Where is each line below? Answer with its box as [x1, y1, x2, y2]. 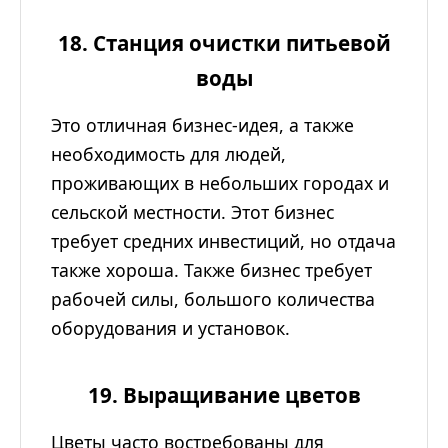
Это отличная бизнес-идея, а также [51, 113, 354, 138]
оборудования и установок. [51, 316, 290, 341]
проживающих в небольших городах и [51, 171, 389, 196]
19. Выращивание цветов [87, 381, 361, 410]
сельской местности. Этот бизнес [51, 200, 334, 225]
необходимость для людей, [51, 142, 286, 167]
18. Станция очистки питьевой [57, 29, 391, 58]
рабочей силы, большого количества [51, 287, 375, 312]
